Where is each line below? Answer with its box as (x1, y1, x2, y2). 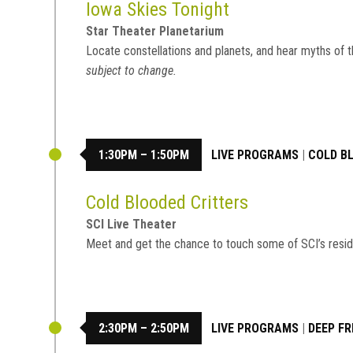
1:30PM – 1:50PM (98, 147, 190, 162)
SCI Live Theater (86, 217, 177, 232)
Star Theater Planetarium (86, 24, 225, 39)
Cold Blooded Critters (86, 191, 249, 214)
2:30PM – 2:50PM (98, 320, 190, 336)
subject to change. (86, 63, 177, 79)
